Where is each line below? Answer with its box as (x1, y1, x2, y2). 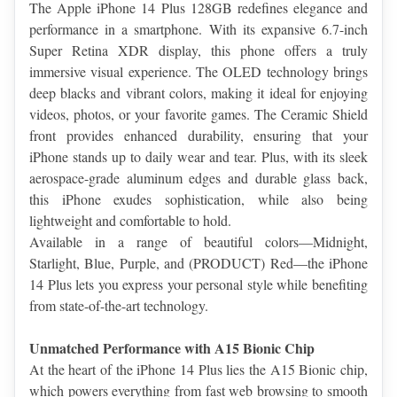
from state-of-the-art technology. (29, 296, 208, 315)
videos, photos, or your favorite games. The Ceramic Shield (29, 105, 368, 124)
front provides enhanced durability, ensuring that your (29, 126, 368, 145)
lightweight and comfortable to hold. (29, 211, 231, 230)
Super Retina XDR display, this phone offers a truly (29, 41, 368, 60)
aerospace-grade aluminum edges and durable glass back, (29, 168, 368, 188)
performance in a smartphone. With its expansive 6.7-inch (29, 19, 368, 39)
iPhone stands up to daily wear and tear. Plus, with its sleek (29, 147, 368, 167)
